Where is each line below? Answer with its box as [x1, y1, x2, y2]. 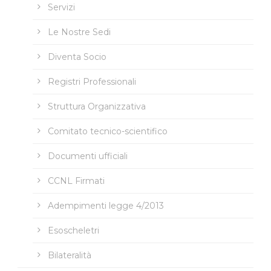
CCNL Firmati [48, 175, 105, 186]
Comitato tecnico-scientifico [48, 125, 168, 137]
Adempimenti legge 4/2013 [48, 200, 164, 211]
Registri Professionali [48, 76, 136, 87]
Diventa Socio [48, 51, 106, 62]
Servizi [48, 1, 75, 13]
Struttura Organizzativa [48, 100, 146, 112]
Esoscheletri [48, 224, 99, 236]
